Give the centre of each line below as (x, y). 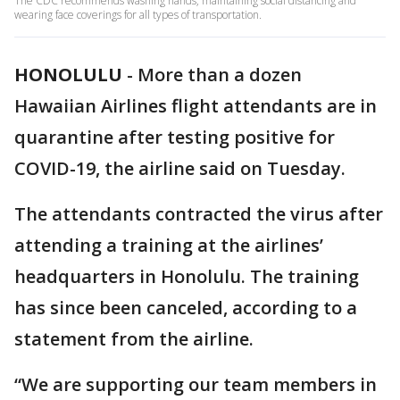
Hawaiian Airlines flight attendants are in (196, 106)
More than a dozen (220, 75)
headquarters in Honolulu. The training (187, 276)
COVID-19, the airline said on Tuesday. (180, 168)
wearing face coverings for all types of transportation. (138, 15)
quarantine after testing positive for (175, 137)
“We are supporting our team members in (196, 384)
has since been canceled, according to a (186, 308)
